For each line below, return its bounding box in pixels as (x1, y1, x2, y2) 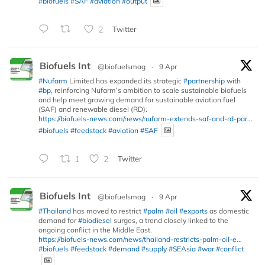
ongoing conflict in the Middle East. (38, 225, 152, 234)
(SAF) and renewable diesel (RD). (38, 105, 147, 114)
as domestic (208, 206, 249, 215)
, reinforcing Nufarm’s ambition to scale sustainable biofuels (51, 86, 247, 95)
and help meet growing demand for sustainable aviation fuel (38, 95, 235, 105)
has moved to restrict (71, 206, 143, 215)
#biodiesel (78, 215, 112, 225)
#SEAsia (169, 244, 196, 253)
